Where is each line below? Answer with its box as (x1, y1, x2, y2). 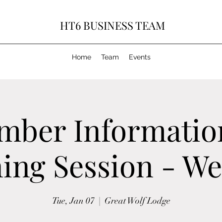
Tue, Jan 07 (52, 195, 95, 206)
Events (128, 53, 151, 61)
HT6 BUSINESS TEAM (60, 18, 165, 33)
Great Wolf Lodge (104, 195, 170, 206)
